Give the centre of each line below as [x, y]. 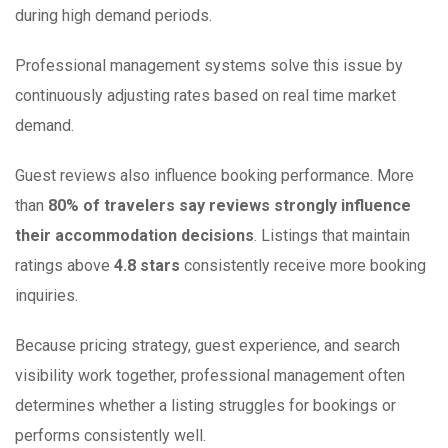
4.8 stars [147, 266]
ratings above [64, 266]
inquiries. [46, 296]
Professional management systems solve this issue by [209, 66]
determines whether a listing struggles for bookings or [205, 406]
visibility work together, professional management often [210, 376]
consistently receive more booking [303, 266]
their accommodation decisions [134, 236]
